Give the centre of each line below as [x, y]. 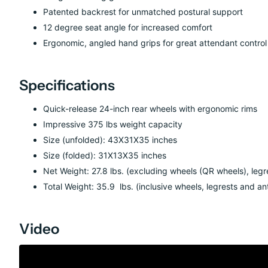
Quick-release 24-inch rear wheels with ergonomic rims [150, 109]
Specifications [67, 86]
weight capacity [151, 124]
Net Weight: [67, 171]
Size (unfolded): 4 [78, 140]
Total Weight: [68, 187]
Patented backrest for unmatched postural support [143, 12]
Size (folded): [69, 156]
